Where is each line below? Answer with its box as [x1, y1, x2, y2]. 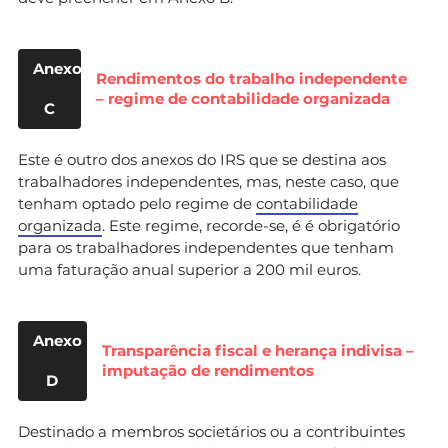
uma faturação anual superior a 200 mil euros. [18, 259, 361, 279]
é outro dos [54, 149, 137, 169]
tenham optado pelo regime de [18, 193, 256, 213]
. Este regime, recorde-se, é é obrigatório [102, 215, 400, 235]
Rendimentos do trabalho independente [96, 68, 408, 88]
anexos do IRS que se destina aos [141, 149, 386, 169]
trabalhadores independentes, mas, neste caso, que [18, 171, 399, 191]
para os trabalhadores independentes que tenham [18, 237, 394, 257]
